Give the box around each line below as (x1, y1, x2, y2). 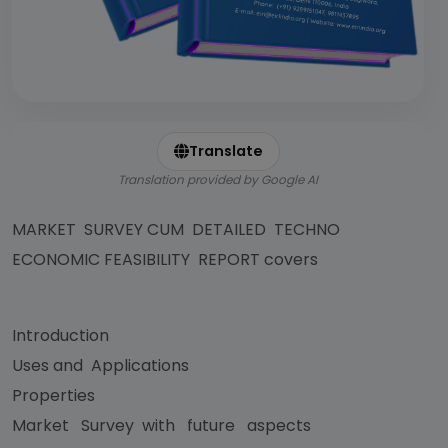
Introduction (12, 324, 109, 347)
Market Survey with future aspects (12, 414, 315, 437)
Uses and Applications (12, 354, 189, 377)
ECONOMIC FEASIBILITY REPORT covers (12, 248, 318, 271)
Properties (12, 384, 95, 407)
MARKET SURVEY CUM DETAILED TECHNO (12, 218, 344, 241)
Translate (188, 141, 263, 161)
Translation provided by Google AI (118, 171, 318, 188)
